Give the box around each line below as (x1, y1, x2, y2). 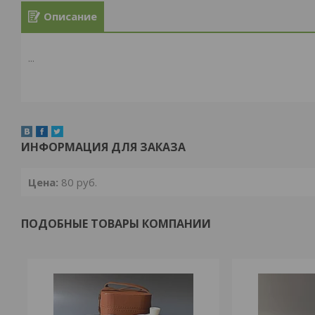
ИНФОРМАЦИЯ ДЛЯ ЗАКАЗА (21, 139, 186, 155)
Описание (44, 9, 97, 24)
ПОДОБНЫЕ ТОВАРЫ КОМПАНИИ (21, 216, 211, 231)
